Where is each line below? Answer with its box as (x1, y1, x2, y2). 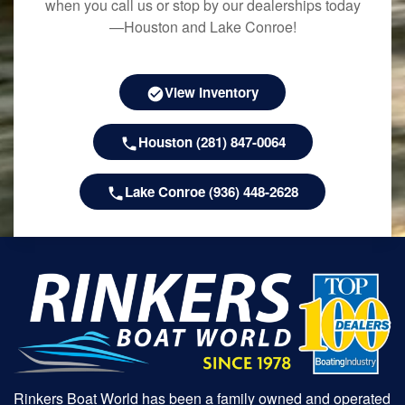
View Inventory (165, 82, 259, 103)
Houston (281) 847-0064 (137, 132, 286, 153)
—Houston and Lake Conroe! (108, 16, 297, 38)
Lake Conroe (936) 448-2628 (125, 182, 298, 202)
